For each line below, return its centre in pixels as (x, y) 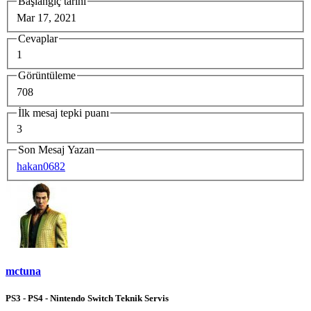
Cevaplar (38, 38)
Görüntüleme (47, 76)
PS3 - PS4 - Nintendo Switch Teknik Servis (87, 299)
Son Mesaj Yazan (56, 150)
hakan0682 (41, 167)
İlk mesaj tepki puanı (64, 112)
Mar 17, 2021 (47, 17)
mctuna (23, 271)
